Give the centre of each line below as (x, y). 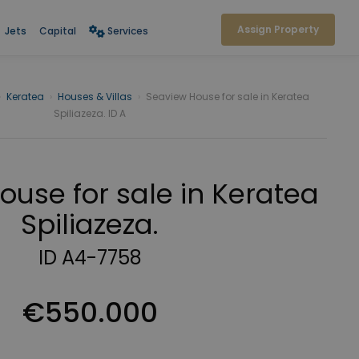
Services (127, 30)
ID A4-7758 (90, 258)
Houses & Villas (95, 97)
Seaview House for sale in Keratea (228, 97)
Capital (57, 30)
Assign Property (278, 29)
